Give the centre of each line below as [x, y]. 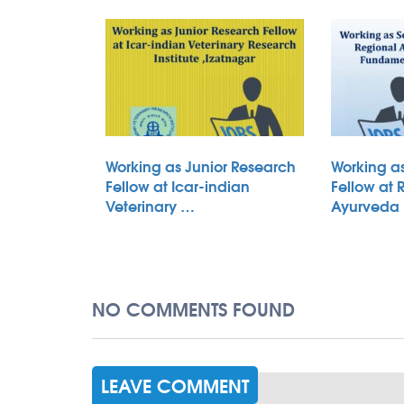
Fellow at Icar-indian [178, 186]
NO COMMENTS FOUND [193, 308]
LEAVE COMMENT [175, 385]
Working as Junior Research [201, 166]
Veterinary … [150, 206]
